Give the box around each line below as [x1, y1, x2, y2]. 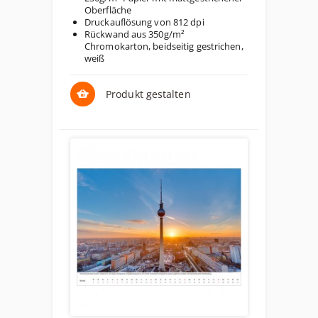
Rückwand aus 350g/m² [84, 28, 185, 40]
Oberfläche [84, 4, 131, 16]
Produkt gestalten [106, 87, 191, 101]
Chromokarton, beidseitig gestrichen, [84, 40, 243, 53]
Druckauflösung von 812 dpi [84, 16, 204, 28]
